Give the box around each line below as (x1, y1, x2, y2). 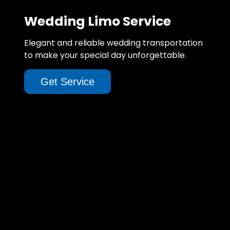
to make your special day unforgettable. (24, 49, 186, 61)
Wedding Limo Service (24, 12, 171, 30)
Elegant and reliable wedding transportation (24, 36, 203, 49)
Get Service (41, 75, 94, 87)
